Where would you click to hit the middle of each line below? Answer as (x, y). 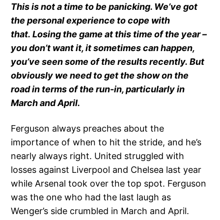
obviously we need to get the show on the (100, 76)
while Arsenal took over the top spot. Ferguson (109, 184)
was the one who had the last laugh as (91, 197)
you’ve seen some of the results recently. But (108, 62)
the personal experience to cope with (91, 21)
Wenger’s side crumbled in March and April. (100, 211)
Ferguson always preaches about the (88, 129)
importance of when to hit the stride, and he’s (106, 142)
